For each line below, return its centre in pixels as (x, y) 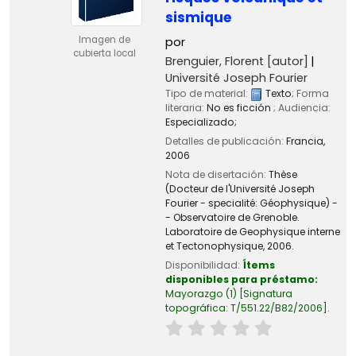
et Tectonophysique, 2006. (229, 246)
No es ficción (240, 107)
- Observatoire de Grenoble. (232, 218)
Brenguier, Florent (214, 61)
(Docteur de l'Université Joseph (240, 189)
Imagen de (104, 39)
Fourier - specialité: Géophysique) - (251, 203)
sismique (198, 17)
